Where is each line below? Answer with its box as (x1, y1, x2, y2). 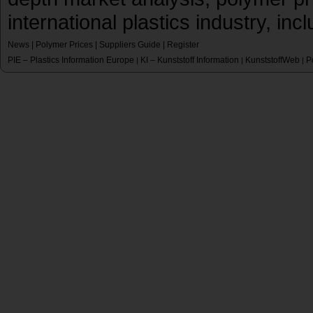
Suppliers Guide (99, 40, 161, 50)
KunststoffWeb (245, 55, 300, 66)
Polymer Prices (36, 40, 93, 50)
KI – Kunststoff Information (140, 55, 239, 66)
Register (167, 40, 199, 50)
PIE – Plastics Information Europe (8, 55, 134, 66)
